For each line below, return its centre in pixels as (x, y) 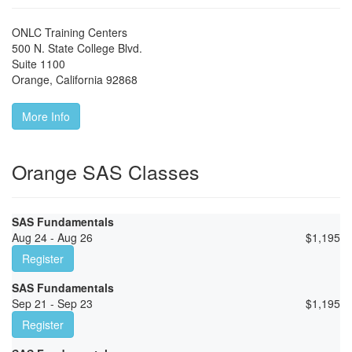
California (79, 80)
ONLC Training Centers (70, 33)
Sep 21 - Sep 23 (52, 304)
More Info (46, 117)
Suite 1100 (38, 64)
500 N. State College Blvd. (77, 48)
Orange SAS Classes (106, 172)
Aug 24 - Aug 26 (52, 238)
